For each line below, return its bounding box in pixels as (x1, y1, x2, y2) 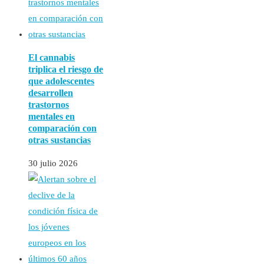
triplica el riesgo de (28, 64, 103, 75)
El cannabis (28, 52, 75, 63)
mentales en (28, 111, 75, 122)
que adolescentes (28, 76, 94, 87)
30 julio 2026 (28, 159, 78, 169)
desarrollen (28, 88, 73, 98)
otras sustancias (28, 135, 91, 146)
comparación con (28, 123, 97, 134)
